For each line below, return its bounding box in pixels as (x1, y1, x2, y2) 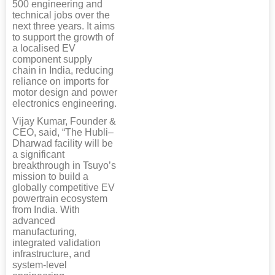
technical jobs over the (12, 9, 110, 20)
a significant (12, 149, 64, 160)
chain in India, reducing (12, 64, 114, 76)
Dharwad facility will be (12, 137, 113, 149)
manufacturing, (12, 226, 77, 237)
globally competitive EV (12, 182, 115, 193)
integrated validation (12, 237, 101, 248)
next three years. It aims (12, 20, 115, 31)
